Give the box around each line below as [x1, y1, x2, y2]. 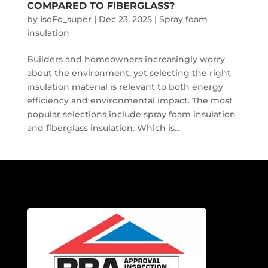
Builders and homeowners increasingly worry [26, 53, 225, 65]
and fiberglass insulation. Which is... [26, 122, 180, 133]
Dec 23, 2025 [98, 13, 152, 25]
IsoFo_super [39, 13, 92, 25]
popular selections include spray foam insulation [26, 108, 236, 120]
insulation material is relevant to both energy [26, 81, 223, 92]
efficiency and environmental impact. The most [26, 95, 233, 106]
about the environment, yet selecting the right [26, 67, 231, 78]
